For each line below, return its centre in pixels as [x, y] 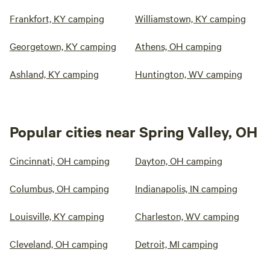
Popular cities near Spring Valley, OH [133, 132]
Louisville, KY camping [57, 216]
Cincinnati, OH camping [60, 161]
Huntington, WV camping [189, 74]
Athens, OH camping [178, 46]
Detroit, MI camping [177, 244]
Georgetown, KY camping [63, 46]
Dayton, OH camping [179, 161]
